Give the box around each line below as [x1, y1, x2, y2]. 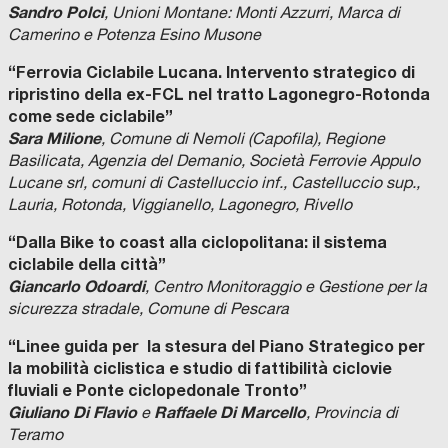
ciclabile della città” [8, 254, 166, 274]
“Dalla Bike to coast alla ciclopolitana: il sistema [8, 232, 387, 252]
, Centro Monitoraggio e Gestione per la [145, 277, 427, 296]
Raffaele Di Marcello [154, 402, 306, 422]
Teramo [8, 425, 63, 444]
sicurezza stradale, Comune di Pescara [8, 299, 289, 318]
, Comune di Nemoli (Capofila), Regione [101, 129, 385, 148]
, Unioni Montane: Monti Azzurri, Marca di [104, 3, 400, 22]
